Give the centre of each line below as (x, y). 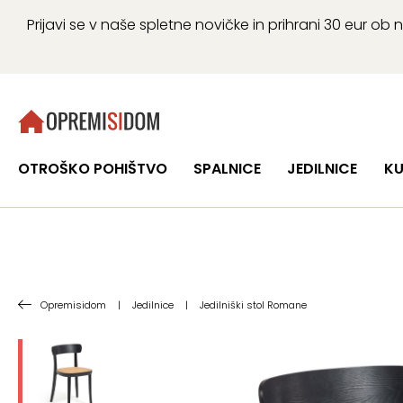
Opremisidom (73, 305)
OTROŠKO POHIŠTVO (93, 169)
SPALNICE (228, 169)
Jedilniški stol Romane (253, 305)
